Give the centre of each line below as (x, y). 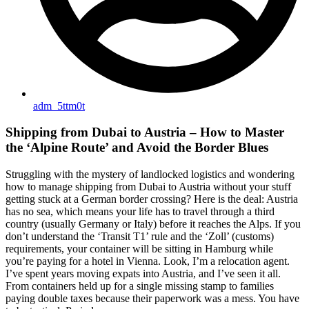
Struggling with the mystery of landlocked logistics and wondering (150, 175)
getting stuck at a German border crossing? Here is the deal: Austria (152, 199)
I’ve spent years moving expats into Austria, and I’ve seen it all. (143, 274)
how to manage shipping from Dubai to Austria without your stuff (148, 187)
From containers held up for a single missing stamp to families (140, 286)
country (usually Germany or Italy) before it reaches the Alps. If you (153, 224)
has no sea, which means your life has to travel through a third (140, 212)
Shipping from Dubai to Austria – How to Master (145, 132)
